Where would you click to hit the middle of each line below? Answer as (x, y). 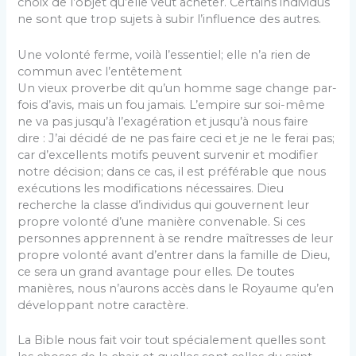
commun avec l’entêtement (100, 71)
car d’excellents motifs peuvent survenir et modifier (168, 155)
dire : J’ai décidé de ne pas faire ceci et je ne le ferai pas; (176, 138)
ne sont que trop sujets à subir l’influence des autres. (170, 19)
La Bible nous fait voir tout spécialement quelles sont (172, 340)
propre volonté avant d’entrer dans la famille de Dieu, (174, 255)
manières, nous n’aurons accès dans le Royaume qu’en (176, 288)
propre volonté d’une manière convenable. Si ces (162, 221)
